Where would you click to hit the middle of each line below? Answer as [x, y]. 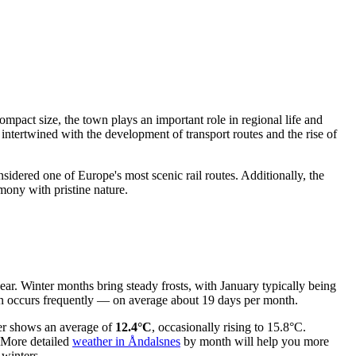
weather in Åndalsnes [126, 342]
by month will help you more [255, 342]
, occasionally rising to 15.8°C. [229, 327]
